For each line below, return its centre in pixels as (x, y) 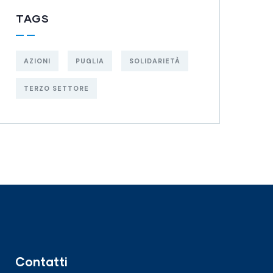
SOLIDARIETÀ (155, 61)
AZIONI (37, 61)
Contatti (41, 261)
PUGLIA (90, 61)
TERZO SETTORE (56, 88)
